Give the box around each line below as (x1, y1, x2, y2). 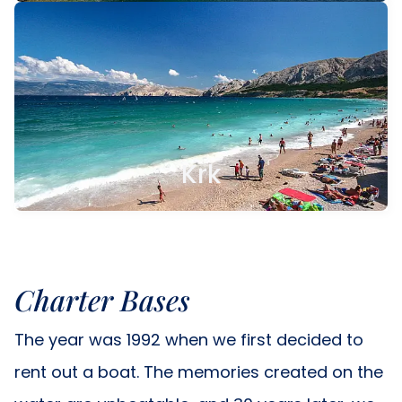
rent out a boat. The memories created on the (14, 361, 383, 384)
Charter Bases (14, 280, 190, 319)
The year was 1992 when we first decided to (14, 328, 363, 352)
